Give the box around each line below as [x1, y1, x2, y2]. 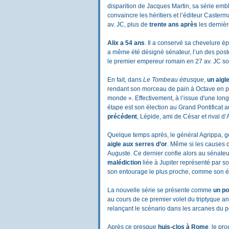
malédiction [107, 159, 141, 166]
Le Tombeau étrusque [143, 76, 204, 83]
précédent [107, 113, 137, 120]
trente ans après [149, 21, 197, 28]
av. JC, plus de [107, 21, 149, 28]
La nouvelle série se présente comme [107, 187, 213, 194]
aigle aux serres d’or [107, 141, 167, 148]
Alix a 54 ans [107, 39, 145, 47]
